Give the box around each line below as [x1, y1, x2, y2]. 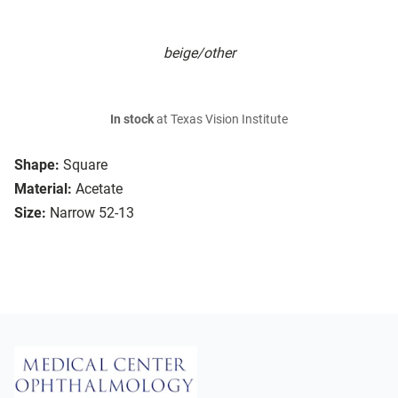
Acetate [76, 180, 123, 198]
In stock [110, 112, 154, 128]
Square [63, 156, 107, 174]
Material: [14, 180, 72, 198]
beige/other [163, 44, 235, 62]
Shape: [14, 156, 60, 174]
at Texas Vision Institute [154, 112, 288, 128]
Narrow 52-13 [50, 204, 134, 222]
